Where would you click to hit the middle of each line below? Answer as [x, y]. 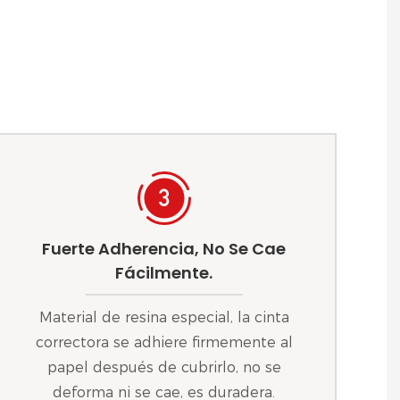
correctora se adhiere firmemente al [164, 342]
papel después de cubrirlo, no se [164, 367]
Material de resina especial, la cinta [164, 317]
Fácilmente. [164, 273]
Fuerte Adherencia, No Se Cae [164, 249]
